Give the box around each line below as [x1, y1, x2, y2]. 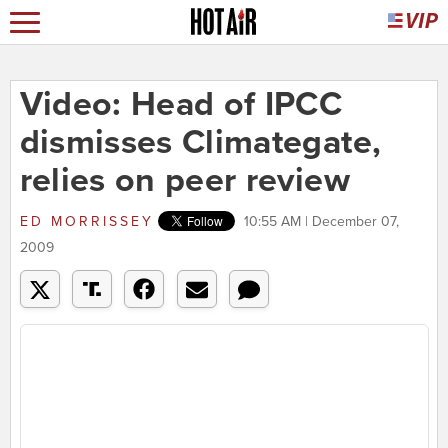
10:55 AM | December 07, [243, 213, 399, 231]
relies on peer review [19, 160, 350, 202]
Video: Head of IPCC [19, 84, 343, 126]
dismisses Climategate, [19, 122, 382, 164]
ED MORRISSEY [19, 213, 154, 231]
